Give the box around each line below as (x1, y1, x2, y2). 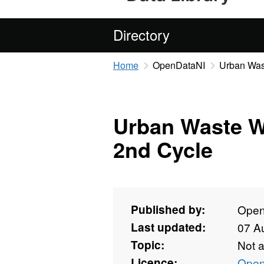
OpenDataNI (152, 58, 205, 72)
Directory (113, 24, 170, 45)
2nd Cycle (113, 134, 213, 165)
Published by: (131, 202, 205, 218)
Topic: (131, 237, 164, 253)
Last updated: (131, 219, 206, 236)
